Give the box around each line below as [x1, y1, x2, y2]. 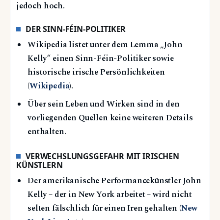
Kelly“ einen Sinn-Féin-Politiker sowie [27, 53, 174, 65]
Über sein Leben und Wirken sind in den [27, 98, 180, 111]
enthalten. [27, 126, 66, 138]
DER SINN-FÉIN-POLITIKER [26, 23, 126, 34]
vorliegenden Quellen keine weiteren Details [27, 112, 193, 125]
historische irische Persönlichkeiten [27, 66, 165, 79]
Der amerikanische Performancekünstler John [27, 175, 201, 188]
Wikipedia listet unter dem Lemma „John [27, 39, 183, 52]
